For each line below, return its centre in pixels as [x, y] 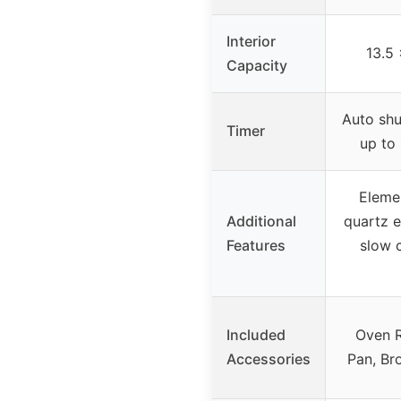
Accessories [269, 358]
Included [256, 334]
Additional [261, 221]
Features [256, 245]
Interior [251, 41]
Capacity [257, 65]
